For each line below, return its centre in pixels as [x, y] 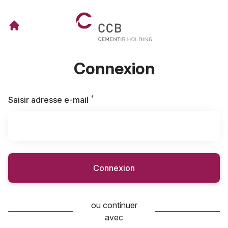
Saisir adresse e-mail [48, 100]
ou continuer [114, 205]
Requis [107, 99]
